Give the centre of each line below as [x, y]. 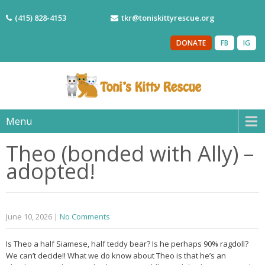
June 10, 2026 [29, 216]
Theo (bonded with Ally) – [130, 153]
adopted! [51, 171]
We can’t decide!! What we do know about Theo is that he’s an [116, 256]
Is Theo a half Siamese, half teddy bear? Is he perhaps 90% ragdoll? [127, 244]
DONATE [191, 43]
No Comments [85, 216]
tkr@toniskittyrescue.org [168, 18]
